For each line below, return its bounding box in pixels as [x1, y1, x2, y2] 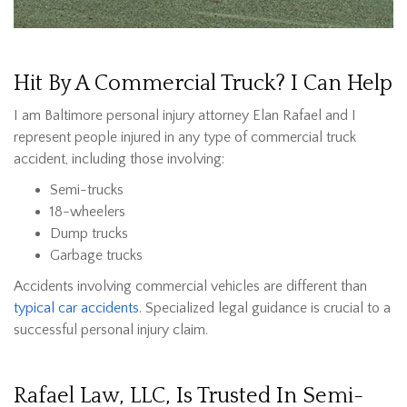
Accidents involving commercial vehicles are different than [14, 278, 367, 295]
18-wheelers [50, 203, 125, 221]
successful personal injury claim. [14, 322, 208, 339]
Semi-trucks [50, 182, 124, 199]
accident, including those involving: [14, 151, 224, 168]
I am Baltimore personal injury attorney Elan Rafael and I [14, 107, 356, 124]
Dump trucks [50, 225, 128, 243]
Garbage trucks [50, 247, 143, 264]
